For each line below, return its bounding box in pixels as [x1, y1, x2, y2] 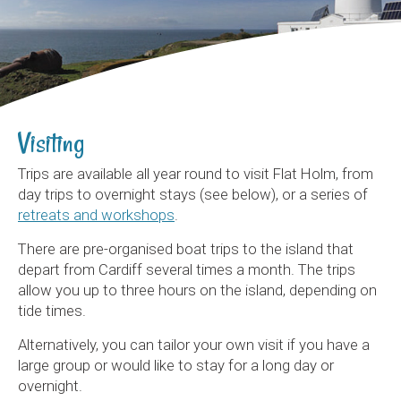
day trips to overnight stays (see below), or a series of [18, 185, 368, 203]
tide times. [18, 302, 86, 320]
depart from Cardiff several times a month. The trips [18, 260, 355, 278]
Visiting [18, 124, 84, 161]
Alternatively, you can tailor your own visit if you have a [18, 336, 370, 354]
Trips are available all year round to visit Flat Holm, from [18, 165, 373, 183]
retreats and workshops [18, 206, 175, 224]
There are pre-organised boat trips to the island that [18, 240, 354, 258]
